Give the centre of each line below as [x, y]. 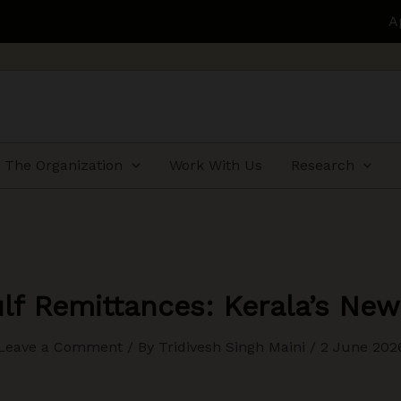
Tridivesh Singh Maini [234, 347]
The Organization [64, 165]
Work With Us [215, 165]
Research [322, 165]
